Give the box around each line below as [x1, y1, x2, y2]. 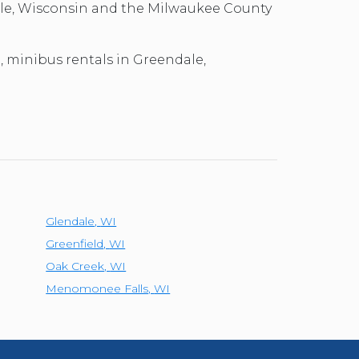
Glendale [46, 214, 95, 228]
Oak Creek [46, 259, 105, 273]
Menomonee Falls [46, 281, 149, 296]
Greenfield [46, 236, 104, 251]
